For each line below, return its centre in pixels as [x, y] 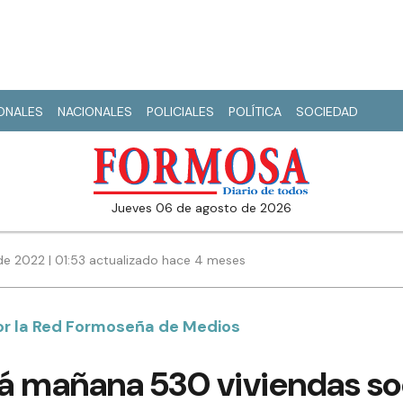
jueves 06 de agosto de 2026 [205, 208]
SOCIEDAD [327, 112]
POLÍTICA [255, 112]
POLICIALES [180, 112]
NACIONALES [95, 112]
